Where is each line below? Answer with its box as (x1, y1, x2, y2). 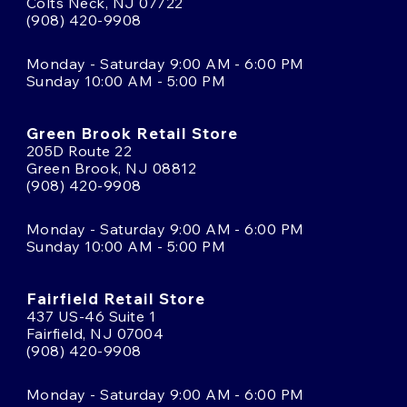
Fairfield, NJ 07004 (26, 323, 164, 342)
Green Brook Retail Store (26, 123, 238, 143)
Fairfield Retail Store (26, 288, 205, 308)
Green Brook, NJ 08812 (26, 158, 197, 177)
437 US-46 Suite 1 (26, 306, 156, 325)
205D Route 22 (26, 141, 133, 160)
